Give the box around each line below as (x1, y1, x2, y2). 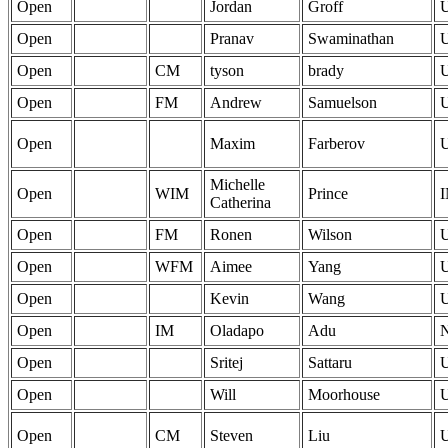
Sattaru (308, 354, 352, 372)
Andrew (210, 94, 262, 112)
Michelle (210, 176, 265, 194)
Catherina (210, 194, 271, 212)
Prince (308, 185, 348, 203)
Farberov (308, 135, 365, 153)
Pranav (210, 30, 254, 48)
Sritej (210, 354, 243, 372)
